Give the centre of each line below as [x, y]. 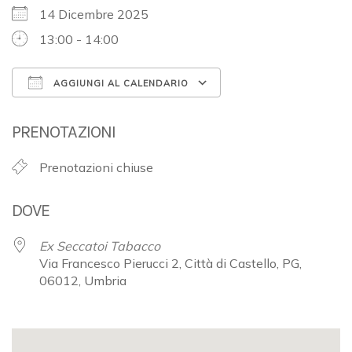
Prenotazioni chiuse [96, 167]
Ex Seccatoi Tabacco [100, 246]
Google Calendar [283, 111]
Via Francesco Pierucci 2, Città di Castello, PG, [170, 263]
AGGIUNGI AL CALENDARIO [119, 83]
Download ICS [81, 111]
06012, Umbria [83, 280]
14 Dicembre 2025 [100, 14]
